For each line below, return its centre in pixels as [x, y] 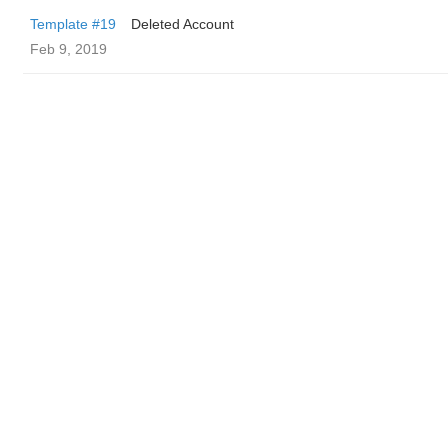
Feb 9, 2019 [68, 49]
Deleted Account [182, 24]
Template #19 [73, 24]
